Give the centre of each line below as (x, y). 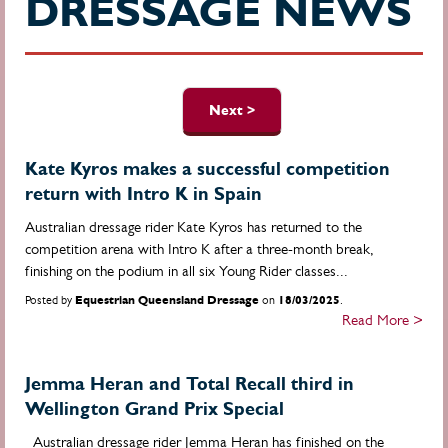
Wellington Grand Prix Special (154, 408)
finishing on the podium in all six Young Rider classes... (186, 270)
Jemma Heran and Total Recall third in (189, 383)
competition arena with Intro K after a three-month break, (199, 248)
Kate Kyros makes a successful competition (207, 168)
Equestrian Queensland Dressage (167, 300)
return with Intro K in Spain (143, 193)
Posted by (50, 300)
